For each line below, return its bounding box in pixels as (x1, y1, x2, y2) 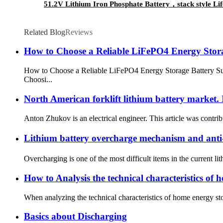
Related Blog (24, 27, 65, 36)
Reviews (65, 27, 93, 36)
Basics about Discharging (24, 211, 127, 222)
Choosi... (24, 75, 52, 84)
